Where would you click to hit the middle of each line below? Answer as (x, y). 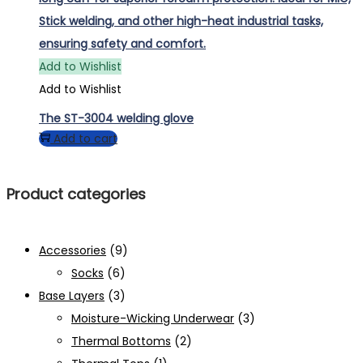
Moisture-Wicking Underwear (153, 319)
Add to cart (85, 138)
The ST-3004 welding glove (116, 118)
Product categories (76, 194)
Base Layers (72, 296)
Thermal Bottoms (121, 342)
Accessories (73, 251)
